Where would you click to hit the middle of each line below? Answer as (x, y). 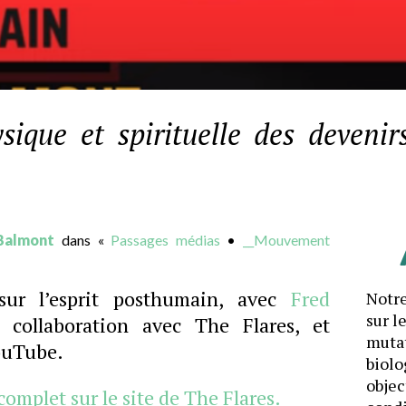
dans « (83, 240)
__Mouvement (287, 240)
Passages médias (165, 240)
